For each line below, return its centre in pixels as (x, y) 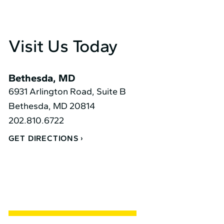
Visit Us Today (63, 46)
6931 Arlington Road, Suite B (67, 92)
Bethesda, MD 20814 (51, 106)
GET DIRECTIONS (43, 138)
